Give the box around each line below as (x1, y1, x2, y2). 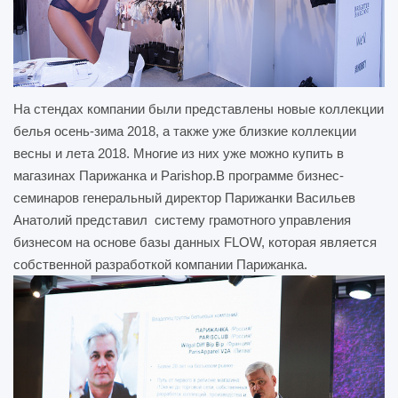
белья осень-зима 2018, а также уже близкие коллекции (13, 123, 356, 139)
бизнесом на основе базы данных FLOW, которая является (13, 235, 377, 251)
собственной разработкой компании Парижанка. (13, 257, 307, 273)
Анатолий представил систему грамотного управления (13, 212, 351, 228)
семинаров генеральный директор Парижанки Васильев (13, 190, 355, 206)
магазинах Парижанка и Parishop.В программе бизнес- (13, 168, 344, 184)
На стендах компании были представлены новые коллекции (13, 101, 384, 117)
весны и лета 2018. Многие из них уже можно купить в (13, 146, 344, 162)
